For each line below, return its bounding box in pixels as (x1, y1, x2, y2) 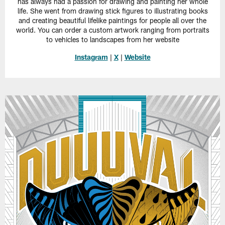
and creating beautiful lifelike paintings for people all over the (19, 16, 206, 25)
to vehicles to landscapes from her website (46, 35, 179, 44)
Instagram (74, 53, 108, 62)
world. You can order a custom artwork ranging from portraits (16, 26, 209, 35)
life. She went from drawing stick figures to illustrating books (17, 7, 208, 16)
